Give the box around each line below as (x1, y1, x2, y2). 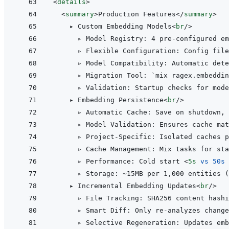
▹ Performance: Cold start (53, 157, 184, 166)
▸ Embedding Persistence (53, 96, 164, 104)
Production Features (98, 10, 176, 18)
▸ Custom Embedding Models (53, 22, 172, 31)
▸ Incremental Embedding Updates (53, 182, 196, 190)
